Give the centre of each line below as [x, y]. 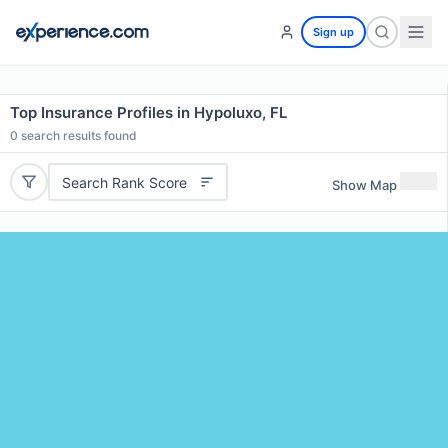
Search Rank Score [124, 182]
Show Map [364, 184]
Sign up [333, 32]
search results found [77, 135]
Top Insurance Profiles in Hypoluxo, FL [148, 112]
